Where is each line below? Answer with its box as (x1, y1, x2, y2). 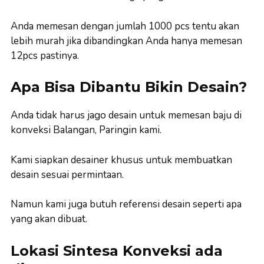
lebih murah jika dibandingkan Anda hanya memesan (11, 34, 242, 48)
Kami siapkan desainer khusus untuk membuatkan (11, 153, 232, 167)
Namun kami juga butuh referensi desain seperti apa (11, 197, 242, 211)
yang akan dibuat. (11, 212, 87, 226)
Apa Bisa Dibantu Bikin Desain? (11, 78, 247, 95)
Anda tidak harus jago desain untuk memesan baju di (11, 108, 242, 122)
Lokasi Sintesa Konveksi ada (11, 242, 223, 259)
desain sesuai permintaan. (11, 167, 124, 181)
